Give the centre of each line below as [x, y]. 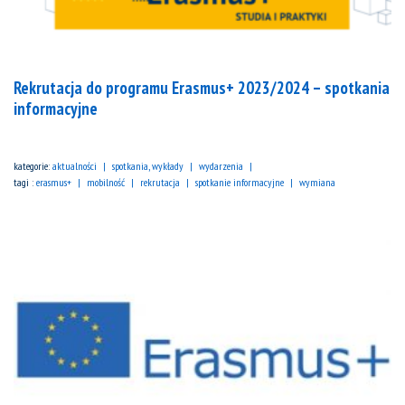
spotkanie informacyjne [240, 183]
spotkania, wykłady [148, 166]
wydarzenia [221, 166]
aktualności [75, 166]
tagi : [25, 183]
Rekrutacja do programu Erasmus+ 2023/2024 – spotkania [202, 88]
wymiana [317, 183]
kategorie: [33, 166]
